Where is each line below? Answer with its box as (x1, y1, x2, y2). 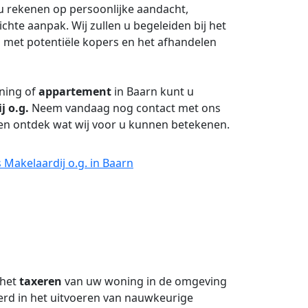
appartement (38, 84, 111, 99)
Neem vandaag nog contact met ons (29, 100, 221, 115)
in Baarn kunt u (111, 84, 194, 99)
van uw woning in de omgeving (62, 274, 227, 289)
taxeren (19, 274, 62, 289)
